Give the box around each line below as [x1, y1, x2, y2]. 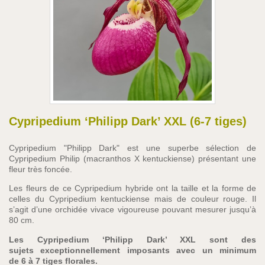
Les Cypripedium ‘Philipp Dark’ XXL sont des [9, 234, 256, 244]
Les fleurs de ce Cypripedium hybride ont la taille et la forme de [9, 183, 256, 193]
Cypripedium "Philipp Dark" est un [9, 143, 156, 153]
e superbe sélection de [155, 143, 257, 153]
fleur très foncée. [9, 164, 72, 174]
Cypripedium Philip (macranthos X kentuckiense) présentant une [9, 154, 256, 163]
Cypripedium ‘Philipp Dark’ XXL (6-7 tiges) [9, 115, 247, 128]
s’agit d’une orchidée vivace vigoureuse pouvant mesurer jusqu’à [9, 205, 256, 215]
